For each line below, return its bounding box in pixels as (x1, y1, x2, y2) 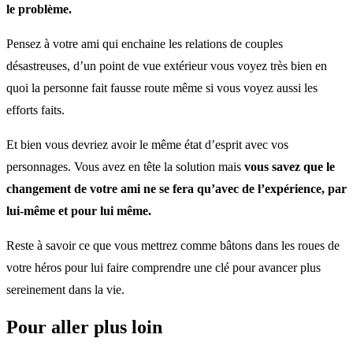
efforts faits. (6, 102, 65, 117)
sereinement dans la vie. (6, 282, 124, 296)
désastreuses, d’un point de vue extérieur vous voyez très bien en (6, 58, 327, 72)
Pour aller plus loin (6, 316, 162, 337)
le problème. (6, 2, 72, 16)
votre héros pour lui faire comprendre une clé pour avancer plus (6, 260, 321, 274)
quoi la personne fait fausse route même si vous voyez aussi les (6, 80, 318, 95)
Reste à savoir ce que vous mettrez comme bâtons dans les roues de (6, 238, 340, 252)
